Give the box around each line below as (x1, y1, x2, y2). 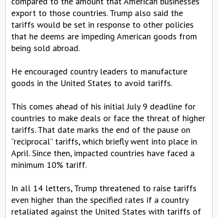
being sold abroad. (11, 42, 80, 54)
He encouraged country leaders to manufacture (11, 65, 187, 77)
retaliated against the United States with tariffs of (11, 205, 201, 217)
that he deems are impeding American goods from (11, 30, 197, 42)
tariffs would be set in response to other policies (11, 18, 194, 30)
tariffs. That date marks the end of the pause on (11, 124, 190, 135)
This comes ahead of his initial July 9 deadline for (11, 100, 196, 112)
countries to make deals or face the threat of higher (11, 112, 205, 124)
